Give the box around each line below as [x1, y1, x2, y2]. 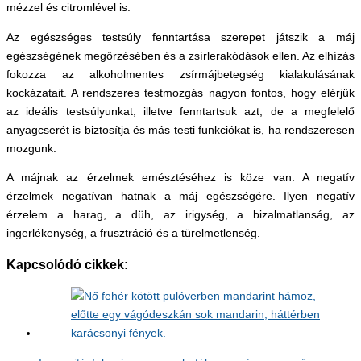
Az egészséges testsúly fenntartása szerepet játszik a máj [6, 31, 355, 44]
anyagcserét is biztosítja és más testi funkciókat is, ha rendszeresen [6, 123, 355, 136]
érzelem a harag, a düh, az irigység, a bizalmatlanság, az [6, 209, 355, 222]
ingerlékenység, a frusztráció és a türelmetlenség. [6, 227, 260, 240]
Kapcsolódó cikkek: [6, 258, 128, 272]
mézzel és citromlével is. [6, 2, 131, 15]
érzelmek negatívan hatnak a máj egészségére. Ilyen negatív [6, 190, 355, 203]
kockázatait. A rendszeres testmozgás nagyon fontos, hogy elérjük [6, 86, 355, 99]
